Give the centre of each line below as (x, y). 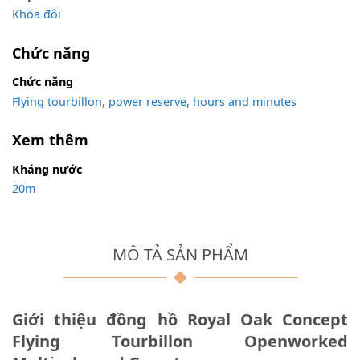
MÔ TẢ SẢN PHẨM (180, 254)
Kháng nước (47, 169)
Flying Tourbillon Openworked (180, 341)
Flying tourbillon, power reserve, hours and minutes (154, 101)
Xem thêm (50, 140)
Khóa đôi (37, 14)
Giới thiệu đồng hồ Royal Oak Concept (180, 319)
